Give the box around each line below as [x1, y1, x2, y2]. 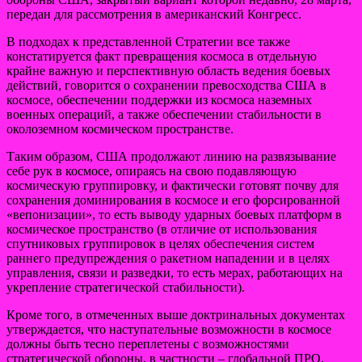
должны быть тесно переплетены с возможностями [6, 336, 289, 351]
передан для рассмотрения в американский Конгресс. [6, 6, 301, 21]
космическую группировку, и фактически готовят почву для [6, 178, 339, 192]
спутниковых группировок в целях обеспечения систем [6, 236, 314, 250]
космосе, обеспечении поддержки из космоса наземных [6, 92, 312, 107]
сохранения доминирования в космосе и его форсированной [6, 192, 340, 207]
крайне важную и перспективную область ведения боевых [6, 63, 330, 78]
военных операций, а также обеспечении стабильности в [6, 107, 322, 121]
